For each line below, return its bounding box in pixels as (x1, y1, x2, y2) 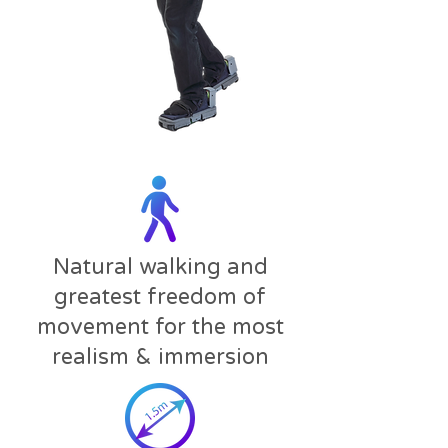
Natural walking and (52, 253, 268, 280)
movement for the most (36, 313, 284, 340)
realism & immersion (51, 343, 269, 370)
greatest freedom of (54, 283, 266, 310)
